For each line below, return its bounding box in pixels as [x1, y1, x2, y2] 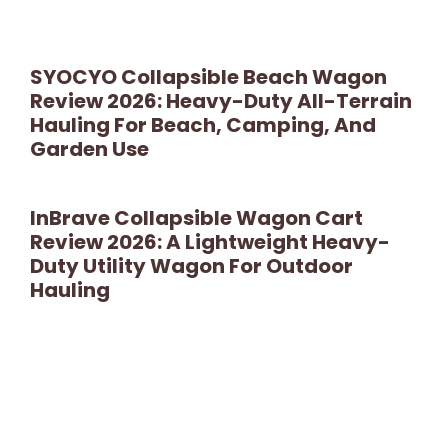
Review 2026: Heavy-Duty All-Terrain [30, 86, 412, 115]
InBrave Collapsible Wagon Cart [30, 203, 363, 232]
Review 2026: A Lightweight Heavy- [30, 227, 390, 256]
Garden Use [30, 134, 149, 163]
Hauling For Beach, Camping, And [30, 110, 376, 139]
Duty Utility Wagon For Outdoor [30, 251, 353, 280]
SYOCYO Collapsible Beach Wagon [30, 62, 387, 91]
